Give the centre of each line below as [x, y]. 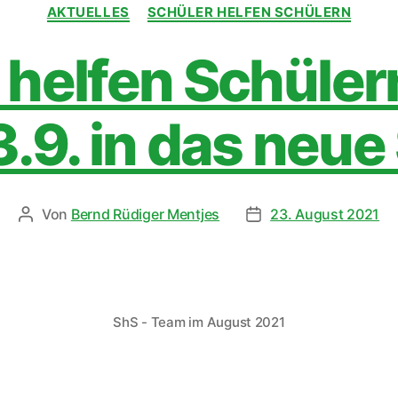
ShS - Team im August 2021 [199, 322]
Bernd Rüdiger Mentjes [145, 214]
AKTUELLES [88, 12]
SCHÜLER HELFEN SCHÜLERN [249, 12]
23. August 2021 [325, 214]
